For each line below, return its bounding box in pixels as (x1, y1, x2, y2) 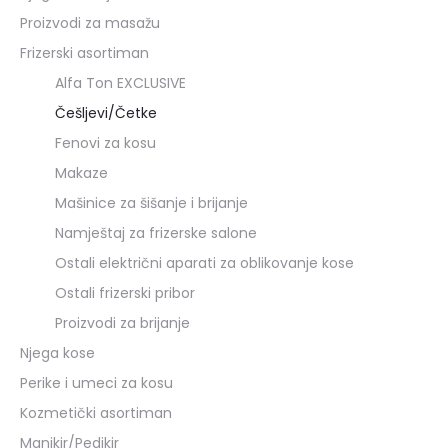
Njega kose (20, 342, 95, 363)
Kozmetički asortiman (20, 402, 172, 423)
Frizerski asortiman (20, 42, 149, 63)
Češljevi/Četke (55, 102, 157, 123)
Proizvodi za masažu (20, 12, 160, 33)
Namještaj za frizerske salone (55, 222, 257, 243)
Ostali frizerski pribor (55, 282, 195, 303)
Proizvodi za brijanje (55, 312, 190, 333)
